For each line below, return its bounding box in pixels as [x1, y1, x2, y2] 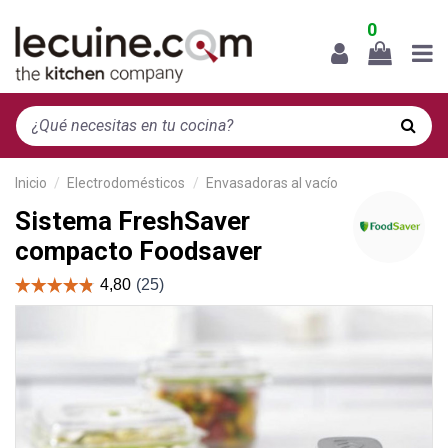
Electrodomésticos [67, 174, 186, 191]
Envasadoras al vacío [205, 174, 338, 191]
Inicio [15, 174, 47, 191]
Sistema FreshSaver [15, 205, 250, 236]
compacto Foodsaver [15, 235, 262, 266]
